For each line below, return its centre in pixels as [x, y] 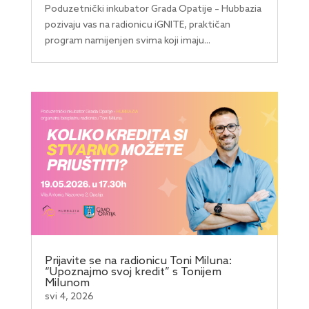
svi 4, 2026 [69, 297]
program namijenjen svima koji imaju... [127, 41]
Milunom [67, 283]
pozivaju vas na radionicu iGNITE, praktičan [137, 26]
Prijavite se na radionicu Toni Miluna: [138, 261]
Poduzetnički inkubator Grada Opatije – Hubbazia [153, 10]
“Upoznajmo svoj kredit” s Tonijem [133, 272]
